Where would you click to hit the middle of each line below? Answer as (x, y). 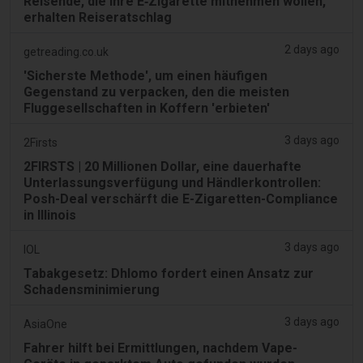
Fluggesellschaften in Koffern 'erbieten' (147, 108)
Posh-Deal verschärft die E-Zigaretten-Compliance (181, 199)
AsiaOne (45, 324)
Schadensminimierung (92, 289)
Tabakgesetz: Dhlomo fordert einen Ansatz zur (169, 273)
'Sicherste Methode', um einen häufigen (145, 75)
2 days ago (312, 49)
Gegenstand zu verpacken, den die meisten (156, 92)
